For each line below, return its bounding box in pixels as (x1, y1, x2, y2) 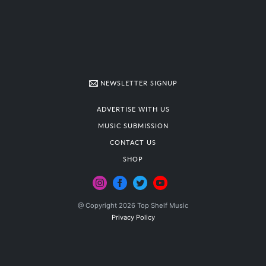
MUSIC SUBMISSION (97, 121, 169, 131)
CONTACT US (110, 137, 156, 147)
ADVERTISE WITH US (96, 104, 170, 114)
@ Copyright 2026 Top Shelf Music (78, 201, 188, 210)
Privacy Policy (111, 213, 155, 222)
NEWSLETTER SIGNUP (97, 78, 178, 88)
